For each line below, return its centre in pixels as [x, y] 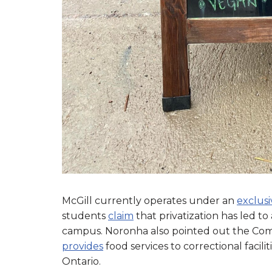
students [85, 216]
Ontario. [83, 261]
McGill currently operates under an [149, 200]
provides [83, 246]
